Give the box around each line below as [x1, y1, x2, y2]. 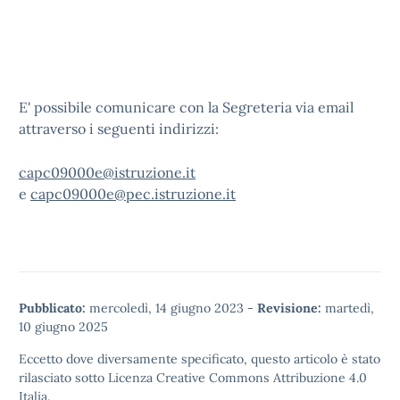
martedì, [321, 300, 374, 316]
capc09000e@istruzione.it [19, 163, 196, 181]
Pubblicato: [19, 300, 86, 316]
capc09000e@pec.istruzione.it [30, 185, 236, 203]
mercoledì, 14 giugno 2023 [86, 300, 247, 316]
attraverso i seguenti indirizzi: [19, 120, 222, 137]
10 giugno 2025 [19, 319, 108, 335]
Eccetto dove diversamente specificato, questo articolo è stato [19, 351, 380, 367]
